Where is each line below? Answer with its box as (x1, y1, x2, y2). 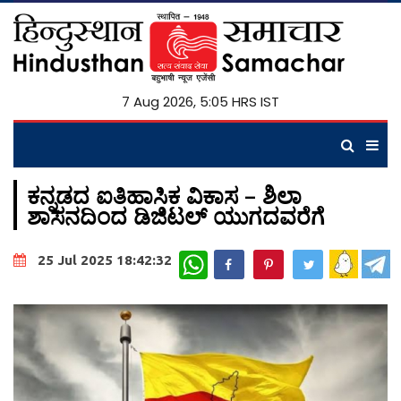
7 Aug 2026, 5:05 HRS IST (122, 92, 279, 111)
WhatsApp (208, 249, 267, 266)
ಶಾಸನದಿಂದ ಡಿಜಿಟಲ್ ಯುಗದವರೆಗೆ (27, 200, 325, 231)
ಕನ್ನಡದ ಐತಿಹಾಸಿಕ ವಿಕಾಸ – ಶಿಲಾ (27, 180, 302, 210)
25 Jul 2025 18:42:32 (38, 252, 172, 269)
